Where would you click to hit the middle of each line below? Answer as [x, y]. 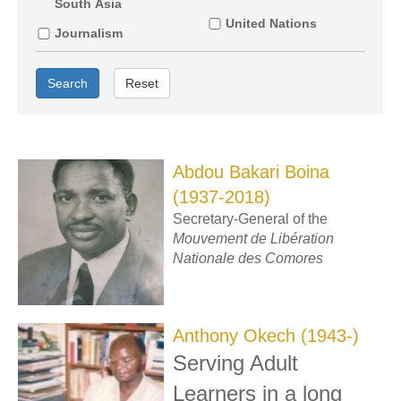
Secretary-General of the [251, 218]
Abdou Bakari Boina [252, 171]
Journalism [88, 33]
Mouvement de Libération [254, 238]
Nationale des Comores [248, 258]
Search [68, 83]
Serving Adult [236, 363]
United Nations [271, 23]
